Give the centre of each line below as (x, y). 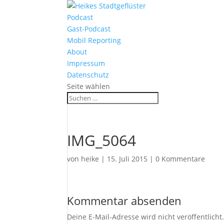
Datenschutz (88, 75)
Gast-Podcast (89, 29)
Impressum (86, 63)
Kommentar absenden (124, 200)
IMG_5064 (102, 140)
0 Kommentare (180, 159)
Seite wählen (89, 86)
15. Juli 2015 (127, 159)
